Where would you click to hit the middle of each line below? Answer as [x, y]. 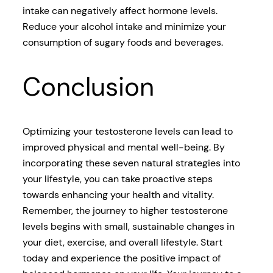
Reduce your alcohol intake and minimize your [124, 27]
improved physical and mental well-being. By [123, 147]
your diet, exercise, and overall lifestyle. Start [122, 242]
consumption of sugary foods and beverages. [122, 43]
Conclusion [88, 87]
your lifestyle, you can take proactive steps [117, 179]
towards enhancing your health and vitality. [118, 195]
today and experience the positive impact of [121, 258]
